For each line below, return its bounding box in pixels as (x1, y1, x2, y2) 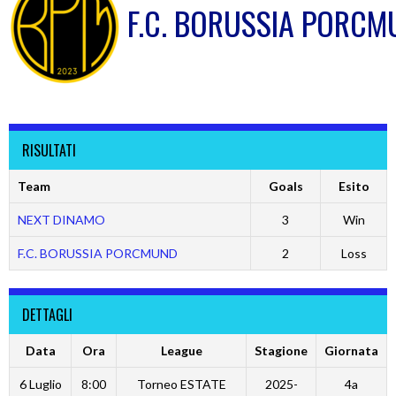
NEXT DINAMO (17, 212, 105, 228)
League (160, 343, 202, 359)
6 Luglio (19, 377, 62, 392)
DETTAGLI (22, 304, 72, 326)
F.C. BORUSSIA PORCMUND (17, 246, 178, 262)
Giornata (324, 343, 378, 359)
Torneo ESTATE (136, 377, 226, 392)
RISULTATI (22, 140, 76, 162)
